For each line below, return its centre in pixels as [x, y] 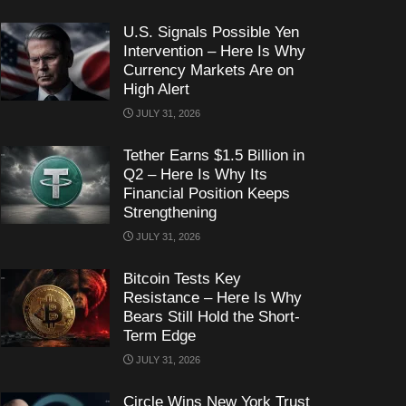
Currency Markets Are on [208, 70]
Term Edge [159, 336]
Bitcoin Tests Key [182, 279]
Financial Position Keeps [207, 193]
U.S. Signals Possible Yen [211, 32]
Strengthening [170, 213]
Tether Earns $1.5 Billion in [214, 155]
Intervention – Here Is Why [214, 51]
